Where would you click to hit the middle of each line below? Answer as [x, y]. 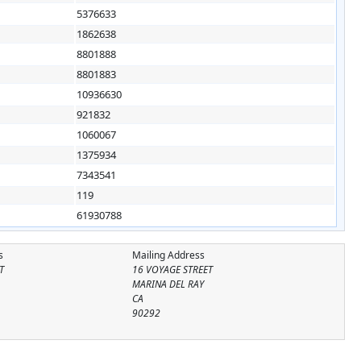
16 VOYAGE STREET [172, 269]
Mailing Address [168, 255]
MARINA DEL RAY [168, 284]
